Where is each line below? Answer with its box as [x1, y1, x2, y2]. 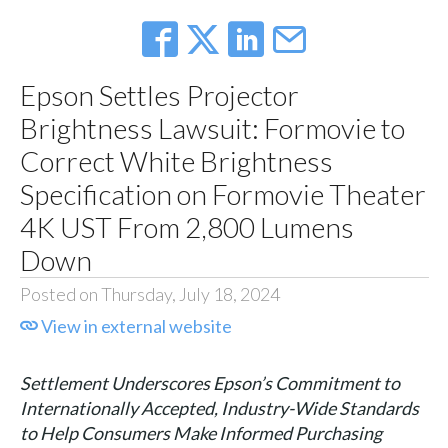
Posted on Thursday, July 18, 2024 [19, 283, 280, 306]
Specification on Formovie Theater [19, 177, 426, 212]
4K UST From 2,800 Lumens [19, 210, 354, 245]
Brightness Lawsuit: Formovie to [19, 111, 405, 146]
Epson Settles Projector [19, 78, 299, 113]
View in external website [37, 315, 232, 338]
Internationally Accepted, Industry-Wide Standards [19, 397, 419, 420]
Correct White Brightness [19, 144, 333, 179]
